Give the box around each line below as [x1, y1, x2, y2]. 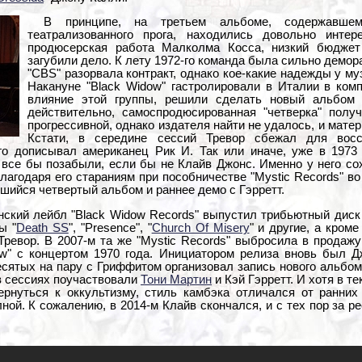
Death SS [15, 221, 69, 235]
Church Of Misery [151, 221, 250, 235]
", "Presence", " [68, 221, 152, 235]
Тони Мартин [141, 273, 212, 287]
